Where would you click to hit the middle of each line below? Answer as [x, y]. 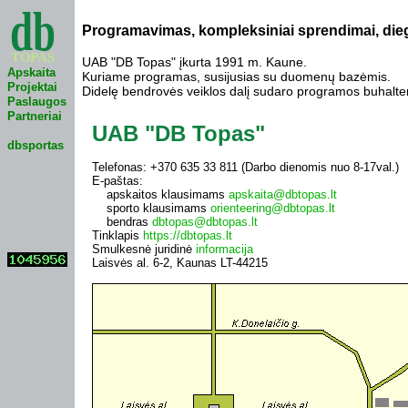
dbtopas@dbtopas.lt [205, 221]
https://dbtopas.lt [188, 235]
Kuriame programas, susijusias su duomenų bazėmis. [236, 76]
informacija [224, 249]
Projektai [32, 87]
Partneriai [35, 116]
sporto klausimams [151, 208]
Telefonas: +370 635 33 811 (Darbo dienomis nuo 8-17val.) [245, 167]
